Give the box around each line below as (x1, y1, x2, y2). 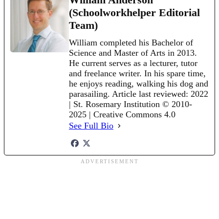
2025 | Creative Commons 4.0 (69, 109, 175, 120)
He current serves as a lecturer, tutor (69, 58, 197, 68)
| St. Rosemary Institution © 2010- (69, 99, 192, 109)
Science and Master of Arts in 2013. (69, 48, 197, 58)
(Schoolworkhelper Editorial (69, 6, 200, 19)
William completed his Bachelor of (69, 38, 193, 48)
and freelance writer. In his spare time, (69, 68, 206, 79)
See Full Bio (69, 120, 113, 131)
